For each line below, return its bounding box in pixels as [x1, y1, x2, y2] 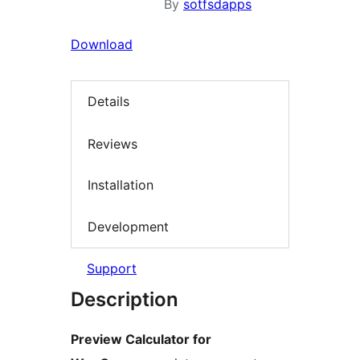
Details [88, 93, 129, 110]
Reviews [88, 135, 137, 152]
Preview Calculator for [71, 331, 211, 348]
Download [71, 36, 133, 52]
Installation [88, 177, 153, 194]
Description [71, 288, 178, 312]
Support [87, 260, 137, 277]
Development [88, 218, 169, 235]
